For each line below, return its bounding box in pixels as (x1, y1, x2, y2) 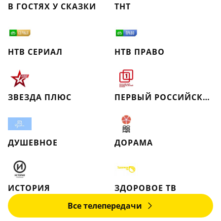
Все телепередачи (67, 200, 142, 211)
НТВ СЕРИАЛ (8, 46, 63, 57)
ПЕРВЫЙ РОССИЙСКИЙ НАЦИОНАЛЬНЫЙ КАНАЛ (203, 92, 210, 103)
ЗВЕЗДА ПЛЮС (8, 92, 72, 103)
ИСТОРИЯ (8, 183, 50, 193)
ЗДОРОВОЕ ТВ (114, 183, 177, 193)
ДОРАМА (114, 137, 153, 148)
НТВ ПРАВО (114, 46, 165, 57)
